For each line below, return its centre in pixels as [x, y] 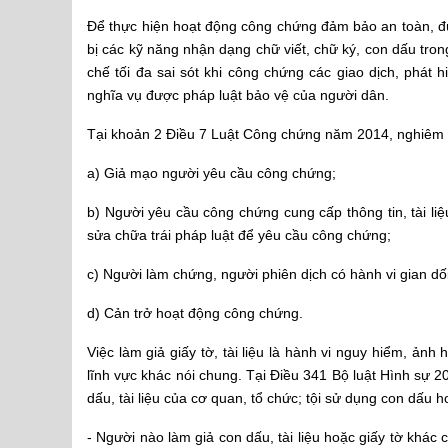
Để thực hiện [130, 26]
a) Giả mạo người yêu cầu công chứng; [211, 173]
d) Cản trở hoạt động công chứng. [195, 313]
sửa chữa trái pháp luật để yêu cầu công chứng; [239, 235]
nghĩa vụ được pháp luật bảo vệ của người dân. [238, 95]
